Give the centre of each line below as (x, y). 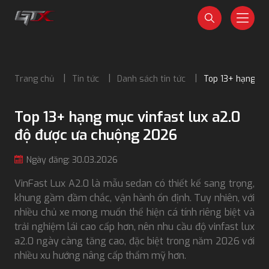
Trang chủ (34, 79)
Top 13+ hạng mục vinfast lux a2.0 (127, 117)
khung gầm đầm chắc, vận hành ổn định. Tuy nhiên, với (134, 198)
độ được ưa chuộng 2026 (96, 135)
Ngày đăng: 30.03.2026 (72, 160)
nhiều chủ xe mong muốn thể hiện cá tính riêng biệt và (134, 212)
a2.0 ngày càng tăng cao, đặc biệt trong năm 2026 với (134, 241)
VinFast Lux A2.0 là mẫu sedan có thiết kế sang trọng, (134, 183)
